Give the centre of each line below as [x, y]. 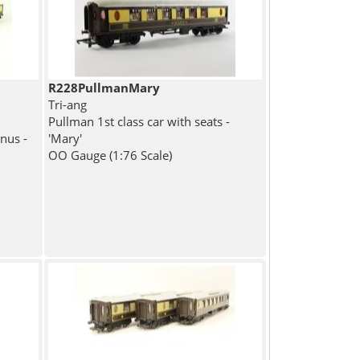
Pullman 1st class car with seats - [139, 122]
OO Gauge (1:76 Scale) [110, 155]
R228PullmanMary [104, 88]
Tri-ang [68, 105]
